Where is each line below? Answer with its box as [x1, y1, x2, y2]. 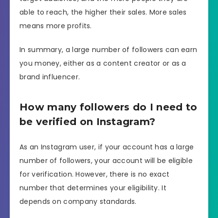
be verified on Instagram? [19, 116, 156, 128]
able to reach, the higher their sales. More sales [19, 7, 187, 18]
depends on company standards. [19, 196, 137, 206]
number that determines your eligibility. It [19, 182, 166, 193]
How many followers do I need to [19, 101, 198, 113]
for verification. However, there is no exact [19, 169, 170, 179]
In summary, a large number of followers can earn [19, 44, 198, 54]
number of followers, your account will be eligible [19, 155, 193, 165]
